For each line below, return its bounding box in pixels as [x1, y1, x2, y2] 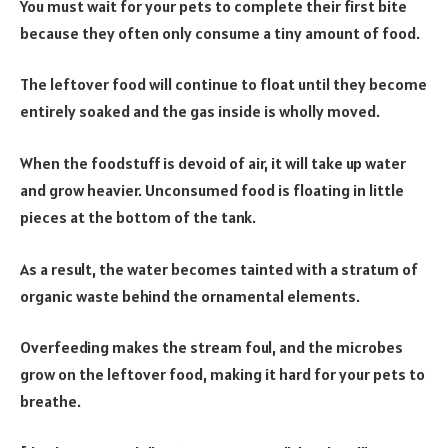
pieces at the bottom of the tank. [20, 207, 256, 228]
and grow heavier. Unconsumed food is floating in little [20, 180, 404, 201]
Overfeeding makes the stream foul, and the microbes [20, 337, 403, 358]
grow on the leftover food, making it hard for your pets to [20, 364, 425, 385]
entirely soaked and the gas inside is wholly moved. [20, 101, 380, 122]
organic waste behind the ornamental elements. [20, 285, 360, 306]
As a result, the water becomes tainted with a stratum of [20, 258, 418, 279]
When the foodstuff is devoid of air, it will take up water [20, 153, 406, 174]
